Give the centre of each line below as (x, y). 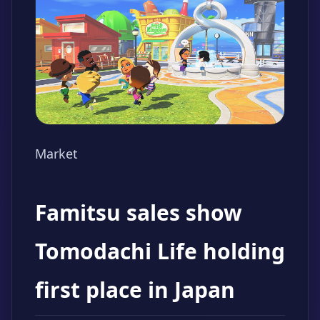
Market (56, 154)
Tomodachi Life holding (160, 251)
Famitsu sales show (139, 213)
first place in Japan (135, 290)
